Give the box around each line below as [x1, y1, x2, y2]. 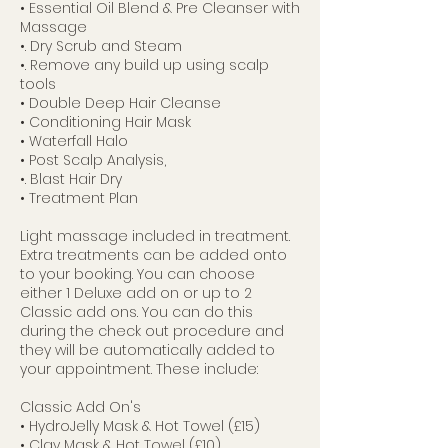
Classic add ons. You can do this [20, 302, 253, 322]
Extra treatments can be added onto [20, 245, 287, 265]
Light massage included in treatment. [20, 226, 290, 246]
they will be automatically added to [20, 340, 275, 360]
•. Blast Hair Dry [20, 169, 122, 189]
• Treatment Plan [20, 188, 138, 208]
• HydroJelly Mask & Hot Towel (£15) [20, 416, 260, 436]
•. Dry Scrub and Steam [20, 36, 182, 56]
